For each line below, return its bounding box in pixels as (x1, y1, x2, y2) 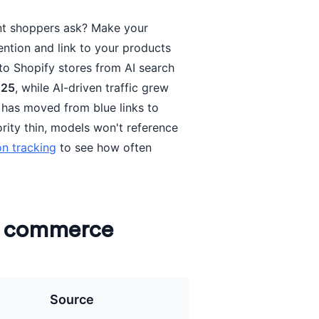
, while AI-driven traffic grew (15, 80, 169, 95)
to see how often (56, 140, 152, 155)
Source (50, 292, 95, 307)
